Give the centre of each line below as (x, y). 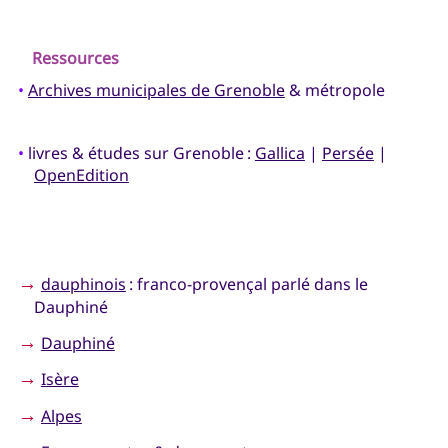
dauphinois (83, 284)
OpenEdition (81, 174)
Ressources (75, 58)
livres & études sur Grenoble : (139, 152)
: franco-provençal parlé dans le (246, 284)
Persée (347, 152)
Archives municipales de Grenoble (156, 89)
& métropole (334, 89)
